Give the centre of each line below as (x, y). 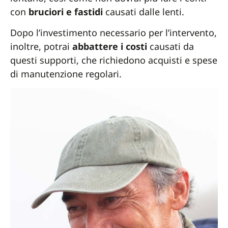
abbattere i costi (110, 46)
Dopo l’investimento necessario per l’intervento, (113, 32)
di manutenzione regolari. (66, 74)
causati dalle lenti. (144, 11)
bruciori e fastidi (66, 11)
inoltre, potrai (41, 46)
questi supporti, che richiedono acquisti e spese (114, 60)
